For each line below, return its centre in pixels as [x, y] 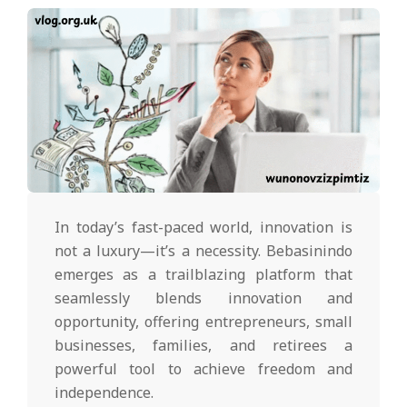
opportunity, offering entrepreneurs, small [203, 322]
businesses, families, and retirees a [203, 346]
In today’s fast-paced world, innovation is [203, 228]
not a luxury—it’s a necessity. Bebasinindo [203, 251]
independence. [104, 393]
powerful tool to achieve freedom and [203, 369]
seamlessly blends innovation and [203, 298]
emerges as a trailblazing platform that [203, 275]
